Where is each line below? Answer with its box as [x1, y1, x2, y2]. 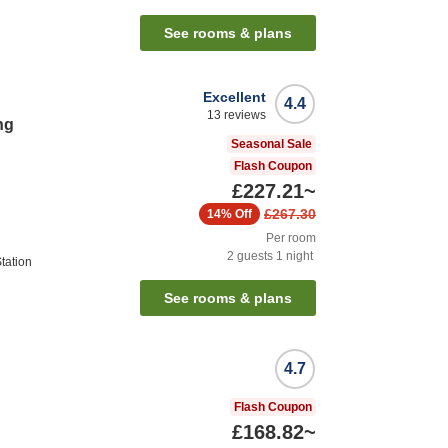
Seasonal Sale [231, 137, 312, 152]
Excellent [203, 89, 266, 106]
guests [234, 249, 273, 264]
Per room [266, 231, 316, 246]
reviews [221, 108, 266, 123]
